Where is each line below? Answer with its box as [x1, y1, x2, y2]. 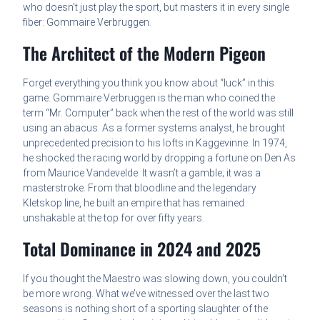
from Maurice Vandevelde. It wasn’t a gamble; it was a [23, 166, 261, 179]
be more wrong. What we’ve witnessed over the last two [23, 287, 270, 299]
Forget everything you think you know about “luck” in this [23, 76, 275, 89]
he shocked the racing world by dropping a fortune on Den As [23, 151, 296, 164]
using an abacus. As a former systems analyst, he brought [23, 121, 286, 134]
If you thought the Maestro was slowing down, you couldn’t [23, 272, 288, 284]
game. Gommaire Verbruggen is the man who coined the [23, 91, 276, 104]
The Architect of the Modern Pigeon [23, 39, 266, 66]
